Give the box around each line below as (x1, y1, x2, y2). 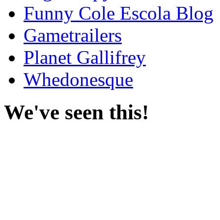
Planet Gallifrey (24, 46, 146, 68)
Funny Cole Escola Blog (24, 2, 214, 24)
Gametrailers (24, 24, 122, 46)
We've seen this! (4, 100, 149, 124)
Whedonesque (24, 68, 133, 90)
